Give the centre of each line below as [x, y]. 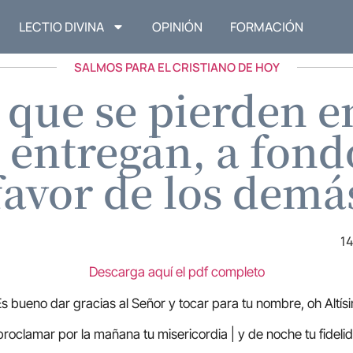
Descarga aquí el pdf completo [176, 272]
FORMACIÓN [267, 27]
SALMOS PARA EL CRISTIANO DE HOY [176, 68]
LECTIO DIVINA [62, 27]
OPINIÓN [178, 27]
